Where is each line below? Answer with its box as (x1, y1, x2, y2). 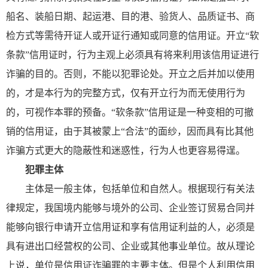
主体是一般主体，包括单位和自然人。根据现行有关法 (25, 183, 255, 194)
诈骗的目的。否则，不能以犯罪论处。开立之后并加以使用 (6, 68, 255, 79)
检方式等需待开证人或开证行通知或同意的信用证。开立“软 (6, 30, 259, 41)
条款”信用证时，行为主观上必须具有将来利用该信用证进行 (6, 49, 259, 60)
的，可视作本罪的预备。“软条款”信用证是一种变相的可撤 (6, 106, 254, 117)
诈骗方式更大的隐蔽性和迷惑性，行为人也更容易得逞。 (6, 145, 245, 156)
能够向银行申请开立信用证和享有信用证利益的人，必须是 (6, 221, 255, 232)
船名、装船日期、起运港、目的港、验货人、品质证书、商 (6, 11, 255, 22)
